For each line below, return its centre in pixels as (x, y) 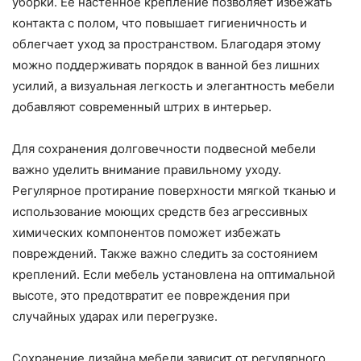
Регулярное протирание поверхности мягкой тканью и (174, 191)
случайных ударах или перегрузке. (115, 316)
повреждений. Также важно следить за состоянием (165, 253)
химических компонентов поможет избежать (146, 232)
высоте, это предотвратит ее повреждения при (151, 295)
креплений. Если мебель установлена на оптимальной (174, 274)
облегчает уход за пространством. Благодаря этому (166, 44)
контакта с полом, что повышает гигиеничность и (160, 23)
